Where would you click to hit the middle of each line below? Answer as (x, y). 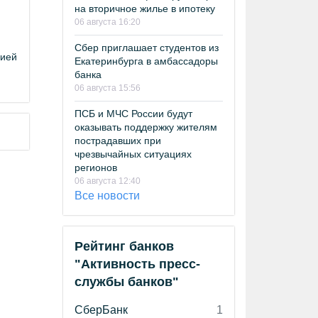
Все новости (107, 195)
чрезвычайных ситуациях (133, 154)
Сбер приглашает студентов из (147, 47)
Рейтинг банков (124, 246)
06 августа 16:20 (108, 22)
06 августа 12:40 (108, 181)
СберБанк (101, 309)
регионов (96, 167)
